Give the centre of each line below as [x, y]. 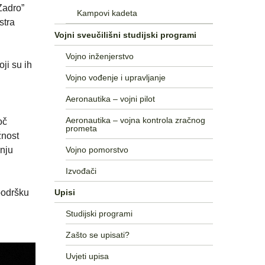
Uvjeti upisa [87, 256]
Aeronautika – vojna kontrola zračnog [135, 120]
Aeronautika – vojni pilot [110, 98]
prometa [81, 128]
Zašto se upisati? [97, 235]
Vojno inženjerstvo [99, 56]
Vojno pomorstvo [97, 149]
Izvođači [81, 171]
